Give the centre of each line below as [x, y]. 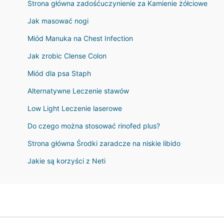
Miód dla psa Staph [59, 73]
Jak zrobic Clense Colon [67, 56]
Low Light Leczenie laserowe [75, 108]
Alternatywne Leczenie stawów [78, 91]
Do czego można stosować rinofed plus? [94, 126]
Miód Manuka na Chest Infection [80, 38]
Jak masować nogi [58, 21]
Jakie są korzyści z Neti [66, 161]
